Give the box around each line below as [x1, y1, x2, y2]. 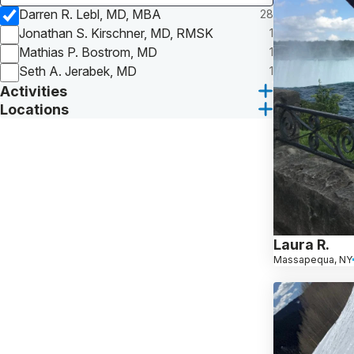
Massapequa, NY [273, 253, 352, 265]
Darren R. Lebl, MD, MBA [19, 6, 161, 22]
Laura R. [273, 235, 330, 253]
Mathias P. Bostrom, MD [19, 43, 157, 60]
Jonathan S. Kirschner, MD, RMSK [19, 24, 213, 41]
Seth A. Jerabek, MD [19, 62, 137, 79]
